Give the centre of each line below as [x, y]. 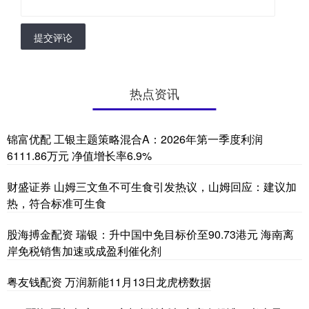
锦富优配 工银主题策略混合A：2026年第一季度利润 [135, 139]
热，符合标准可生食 [57, 203]
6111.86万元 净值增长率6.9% [79, 155]
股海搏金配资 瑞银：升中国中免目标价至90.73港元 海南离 [150, 234]
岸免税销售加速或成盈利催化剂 [84, 250]
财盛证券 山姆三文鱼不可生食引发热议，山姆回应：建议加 [152, 186]
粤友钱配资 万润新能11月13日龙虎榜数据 [109, 281]
